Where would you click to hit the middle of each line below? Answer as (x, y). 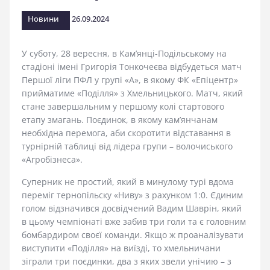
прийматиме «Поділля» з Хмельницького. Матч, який (132, 93)
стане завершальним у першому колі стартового (123, 107)
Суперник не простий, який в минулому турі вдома (128, 182)
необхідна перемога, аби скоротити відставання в (126, 133)
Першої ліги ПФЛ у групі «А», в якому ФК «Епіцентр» (130, 80)
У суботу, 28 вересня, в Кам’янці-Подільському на (124, 54)
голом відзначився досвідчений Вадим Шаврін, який (132, 209)
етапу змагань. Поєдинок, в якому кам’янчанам (120, 120)
